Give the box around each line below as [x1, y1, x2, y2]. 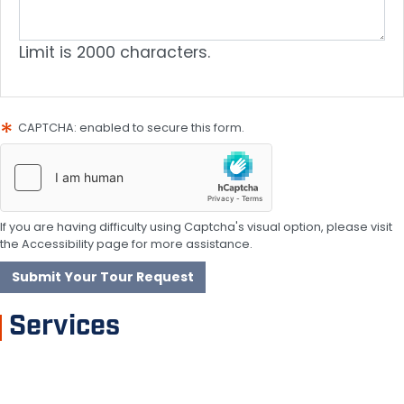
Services [9, 313, 120, 342]
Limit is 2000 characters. [19, 41, 210, 64]
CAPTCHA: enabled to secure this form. [18, 120, 244, 136]
